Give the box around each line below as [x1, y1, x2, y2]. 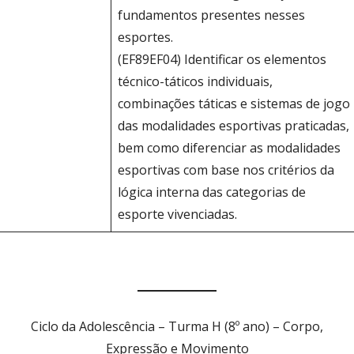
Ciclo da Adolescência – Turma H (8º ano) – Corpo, [31, 318, 323, 336]
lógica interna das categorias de [118, 183, 307, 201]
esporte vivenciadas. [118, 205, 238, 224]
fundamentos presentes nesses [118, 6, 306, 24]
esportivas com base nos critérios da [118, 161, 335, 179]
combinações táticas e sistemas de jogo [118, 95, 351, 113]
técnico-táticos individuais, [118, 73, 273, 91]
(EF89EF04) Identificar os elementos [118, 51, 327, 69]
